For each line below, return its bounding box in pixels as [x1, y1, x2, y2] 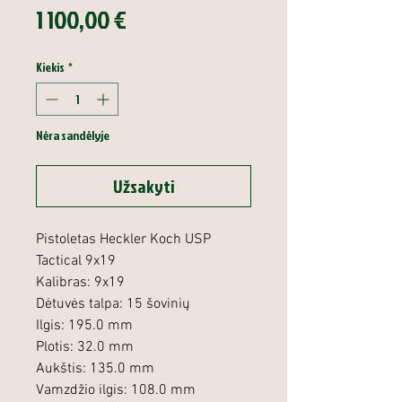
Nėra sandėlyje [36, 126, 109, 144]
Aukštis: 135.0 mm [36, 359, 154, 378]
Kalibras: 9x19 [36, 273, 125, 292]
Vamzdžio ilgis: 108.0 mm [36, 380, 196, 399]
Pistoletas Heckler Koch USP [36, 230, 211, 249]
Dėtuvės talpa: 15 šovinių [36, 294, 190, 313]
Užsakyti [112, 172, 175, 198]
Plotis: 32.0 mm [36, 337, 134, 356]
